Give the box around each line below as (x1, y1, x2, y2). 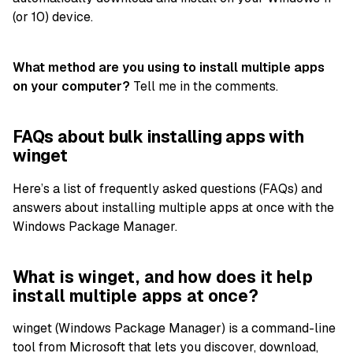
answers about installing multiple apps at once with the (13, 199, 334, 216)
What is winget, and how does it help (13, 266, 313, 288)
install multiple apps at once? (13, 284, 258, 307)
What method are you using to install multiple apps (13, 59, 325, 76)
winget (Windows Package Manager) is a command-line (13, 320, 336, 337)
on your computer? (13, 78, 130, 95)
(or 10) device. (13, 9, 93, 26)
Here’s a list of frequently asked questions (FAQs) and (13, 180, 322, 197)
